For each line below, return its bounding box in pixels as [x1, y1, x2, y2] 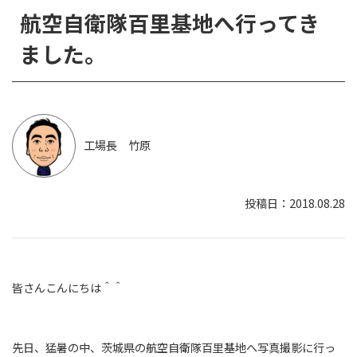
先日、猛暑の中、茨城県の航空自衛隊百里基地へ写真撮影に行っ [12, 339, 335, 355]
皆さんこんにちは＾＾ [12, 279, 124, 296]
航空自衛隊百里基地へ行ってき [20, 6, 320, 38]
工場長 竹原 [84, 137, 151, 154]
